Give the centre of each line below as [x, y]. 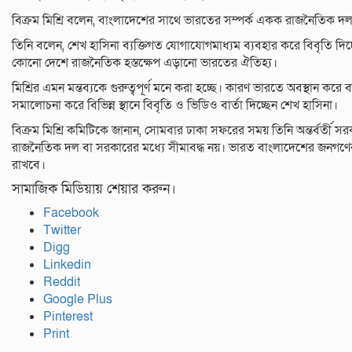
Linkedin [67, 265]
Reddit [62, 282]
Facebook [71, 213]
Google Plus [78, 300]
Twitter [62, 231]
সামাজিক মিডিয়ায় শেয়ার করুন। [94, 189]
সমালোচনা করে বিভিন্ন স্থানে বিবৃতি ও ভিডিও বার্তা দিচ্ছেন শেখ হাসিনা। [175, 106]
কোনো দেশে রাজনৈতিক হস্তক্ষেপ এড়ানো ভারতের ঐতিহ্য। [145, 63]
